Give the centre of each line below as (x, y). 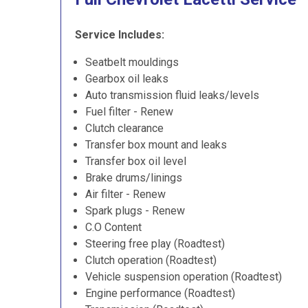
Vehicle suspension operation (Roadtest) (184, 277)
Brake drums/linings (134, 178)
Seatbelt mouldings (132, 62)
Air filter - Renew (125, 194)
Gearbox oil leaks (127, 79)
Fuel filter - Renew (129, 112)
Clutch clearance (124, 128)
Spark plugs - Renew (135, 211)
